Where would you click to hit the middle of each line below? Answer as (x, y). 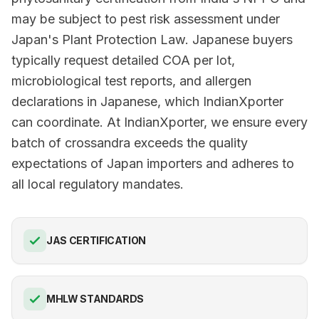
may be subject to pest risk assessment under (146, 19)
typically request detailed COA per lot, (123, 60)
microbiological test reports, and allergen (131, 81)
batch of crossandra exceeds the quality (130, 143)
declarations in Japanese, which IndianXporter (147, 101)
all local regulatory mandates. (98, 184)
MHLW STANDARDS (95, 299)
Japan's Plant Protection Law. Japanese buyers (152, 40)
